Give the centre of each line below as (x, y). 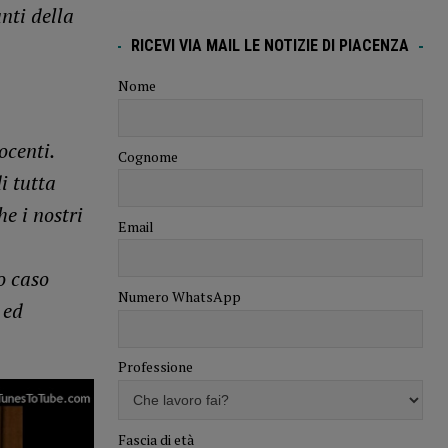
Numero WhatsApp (179, 297)
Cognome (147, 156)
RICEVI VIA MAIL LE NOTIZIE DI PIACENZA (270, 46)
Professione (155, 367)
